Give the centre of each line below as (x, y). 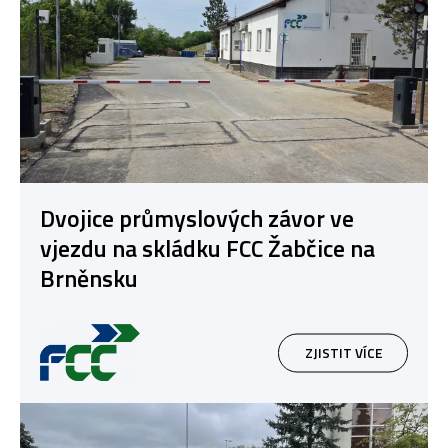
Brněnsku (89, 277)
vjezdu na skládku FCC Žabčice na (207, 247)
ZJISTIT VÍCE (343, 352)
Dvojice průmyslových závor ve (197, 217)
